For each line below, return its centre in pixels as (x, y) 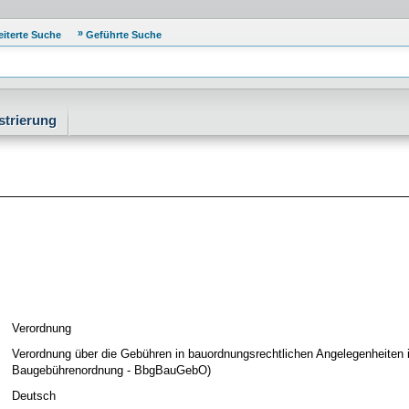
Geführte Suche (124, 35)
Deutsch (34, 396)
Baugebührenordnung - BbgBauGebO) (111, 370)
